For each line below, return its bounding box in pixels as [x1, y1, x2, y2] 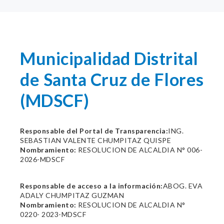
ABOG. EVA [162, 181, 202, 190]
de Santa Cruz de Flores [20, 69, 204, 89]
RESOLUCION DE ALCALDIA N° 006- [76, 145, 202, 154]
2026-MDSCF [20, 155, 64, 163]
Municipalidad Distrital [20, 48, 198, 68]
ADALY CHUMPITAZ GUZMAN [20, 191, 124, 199]
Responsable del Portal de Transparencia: [20, 126, 168, 135]
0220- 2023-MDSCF [20, 210, 86, 218]
